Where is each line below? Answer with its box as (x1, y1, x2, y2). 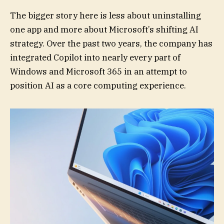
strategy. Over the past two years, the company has (10, 38, 212, 49)
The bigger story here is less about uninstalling (10, 10, 201, 21)
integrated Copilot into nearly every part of (10, 52, 180, 63)
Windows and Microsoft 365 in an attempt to (10, 66, 187, 77)
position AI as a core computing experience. (10, 80, 186, 91)
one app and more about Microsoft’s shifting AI (10, 24, 198, 35)
